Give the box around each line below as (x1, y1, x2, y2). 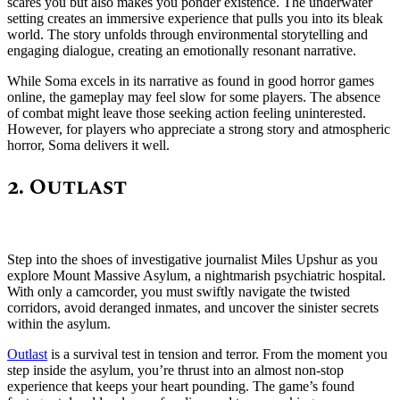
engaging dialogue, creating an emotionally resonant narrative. (7, 42, 356, 58)
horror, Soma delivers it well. (7, 137, 170, 153)
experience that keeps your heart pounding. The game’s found (7, 378, 354, 394)
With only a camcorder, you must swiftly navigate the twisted (7, 283, 350, 299)
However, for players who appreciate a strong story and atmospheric (7, 121, 390, 137)
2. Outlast (7, 171, 127, 204)
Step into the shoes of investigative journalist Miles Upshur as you (7, 251, 378, 267)
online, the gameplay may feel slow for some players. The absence (7, 88, 380, 104)
